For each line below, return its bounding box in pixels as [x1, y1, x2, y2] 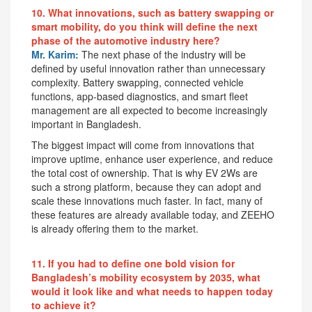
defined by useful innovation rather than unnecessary [31, 61, 265, 75]
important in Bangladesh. [31, 116, 141, 131]
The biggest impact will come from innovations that [31, 137, 254, 152]
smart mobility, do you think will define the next [31, 19, 258, 33]
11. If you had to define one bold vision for [31, 256, 235, 270]
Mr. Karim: [31, 47, 79, 61]
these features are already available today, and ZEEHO [31, 207, 274, 221]
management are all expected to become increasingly [31, 102, 267, 117]
